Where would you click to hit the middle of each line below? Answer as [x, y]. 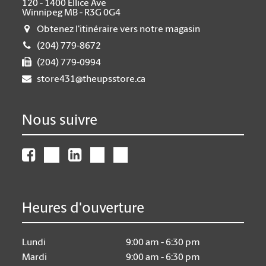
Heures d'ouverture [83, 209]
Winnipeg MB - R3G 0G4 [72, 13]
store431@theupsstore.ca [91, 80]
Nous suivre [60, 121]
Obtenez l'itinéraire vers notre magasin [119, 30]
